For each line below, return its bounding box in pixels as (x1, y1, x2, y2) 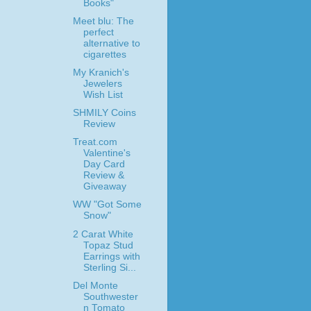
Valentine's (83, 148, 131, 159)
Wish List (83, 90, 123, 100)
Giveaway (83, 181, 126, 192)
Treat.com (72, 137, 117, 148)
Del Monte (72, 280, 118, 291)
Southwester (83, 291, 138, 302)
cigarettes (83, 49, 126, 60)
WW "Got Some (72, 199, 142, 210)
